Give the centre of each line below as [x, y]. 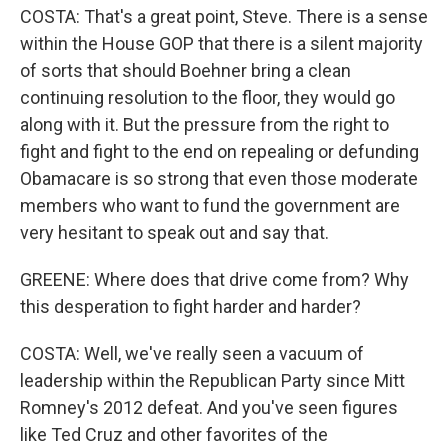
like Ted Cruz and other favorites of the [174, 435]
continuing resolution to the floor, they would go [207, 98]
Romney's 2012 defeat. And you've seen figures [209, 408]
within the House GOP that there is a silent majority [221, 44]
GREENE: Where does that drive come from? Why [214, 280]
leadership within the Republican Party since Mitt [212, 381]
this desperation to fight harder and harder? [190, 307]
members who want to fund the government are [210, 206]
